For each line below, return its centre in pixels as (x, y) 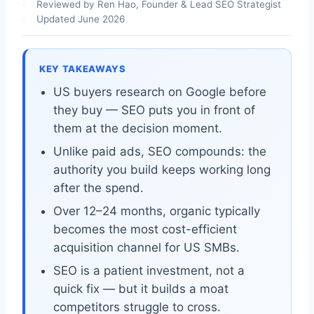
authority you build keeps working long (162, 169)
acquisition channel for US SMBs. (146, 247)
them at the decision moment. (138, 128)
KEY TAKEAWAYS (83, 68)
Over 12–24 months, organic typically (157, 211)
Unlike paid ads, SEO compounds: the (160, 151)
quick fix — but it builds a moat (141, 288)
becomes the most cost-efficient (145, 229)
